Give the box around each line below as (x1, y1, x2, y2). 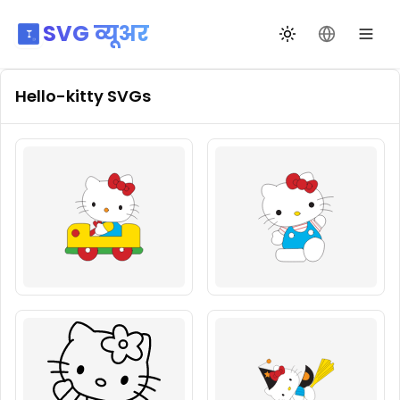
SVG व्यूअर (43, 19, 149, 48)
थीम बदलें (286, 33, 328, 49)
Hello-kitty (15, 85, 104, 107)
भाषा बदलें (325, 33, 369, 49)
